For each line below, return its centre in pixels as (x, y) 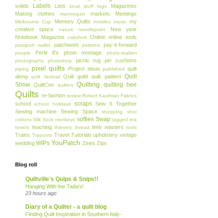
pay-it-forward (120, 45)
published (114, 69)
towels (22, 127)
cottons (23, 119)
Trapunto (42, 135)
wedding (25, 143)
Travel (62, 135)
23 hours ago (41, 193)
